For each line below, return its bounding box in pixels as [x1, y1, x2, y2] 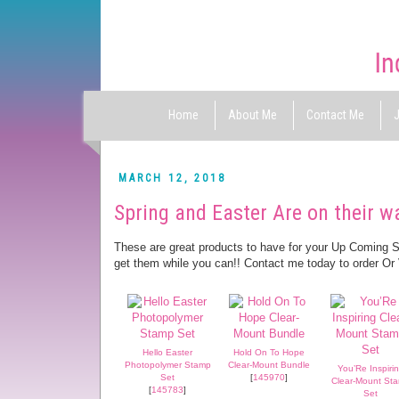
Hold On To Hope [233, 346, 305, 357]
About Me [227, 108, 277, 123]
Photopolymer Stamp [124, 359, 211, 370]
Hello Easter [142, 346, 192, 357]
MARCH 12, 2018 [118, 171, 226, 184]
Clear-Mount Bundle [228, 359, 310, 370]
